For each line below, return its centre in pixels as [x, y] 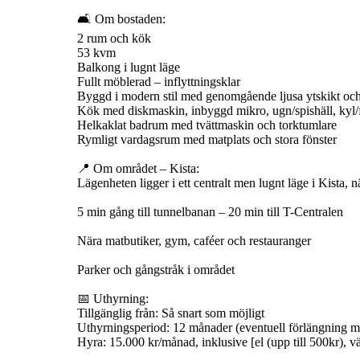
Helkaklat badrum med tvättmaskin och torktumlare [207, 125]
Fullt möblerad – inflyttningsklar [159, 81]
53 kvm [96, 52]
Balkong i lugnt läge [129, 67]
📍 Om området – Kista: [138, 168]
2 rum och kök [114, 38]
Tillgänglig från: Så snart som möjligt [171, 313]
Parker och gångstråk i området [156, 269]
